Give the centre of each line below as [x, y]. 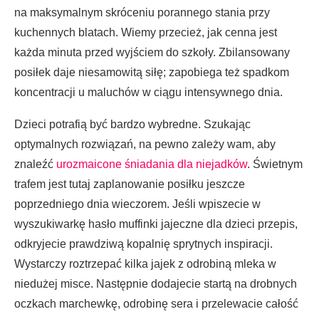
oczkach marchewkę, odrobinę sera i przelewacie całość [156, 304]
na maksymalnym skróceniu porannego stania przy [142, 13]
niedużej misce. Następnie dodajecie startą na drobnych [156, 284]
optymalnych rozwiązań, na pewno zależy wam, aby [145, 145]
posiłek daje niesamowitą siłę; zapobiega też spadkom [152, 73]
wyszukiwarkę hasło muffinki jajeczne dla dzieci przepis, [156, 224]
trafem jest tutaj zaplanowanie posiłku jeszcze [130, 184]
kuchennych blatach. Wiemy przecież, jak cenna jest [146, 33]
